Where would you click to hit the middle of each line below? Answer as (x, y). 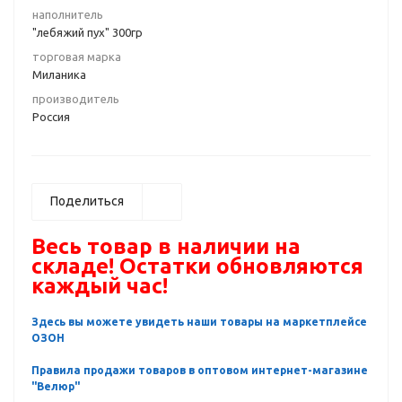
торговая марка (77, 57)
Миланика (59, 74)
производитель (76, 99)
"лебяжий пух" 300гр (87, 32)
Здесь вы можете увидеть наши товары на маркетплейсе (199, 322)
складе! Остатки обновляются (197, 266)
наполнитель (68, 14)
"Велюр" (56, 386)
